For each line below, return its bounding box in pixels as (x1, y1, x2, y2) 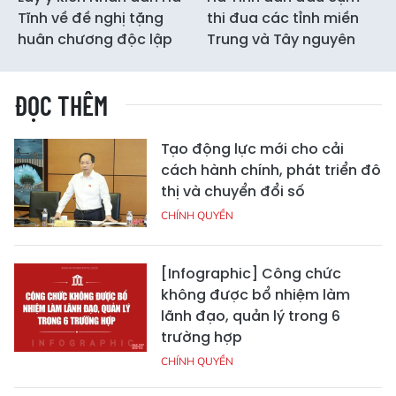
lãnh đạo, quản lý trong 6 (161, 305, 340, 326)
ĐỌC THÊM (14, 88, 108, 121)
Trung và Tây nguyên (207, 28, 355, 49)
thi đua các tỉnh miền (207, 7, 359, 28)
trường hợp (161, 326, 242, 347)
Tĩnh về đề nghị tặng (18, 7, 164, 28)
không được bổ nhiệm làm (161, 284, 350, 305)
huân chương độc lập (18, 28, 172, 49)
